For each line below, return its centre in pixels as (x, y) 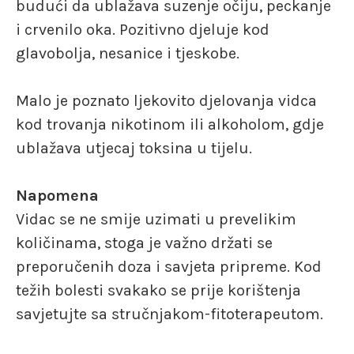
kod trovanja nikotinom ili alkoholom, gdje (170, 124)
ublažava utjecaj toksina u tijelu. (134, 148)
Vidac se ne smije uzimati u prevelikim (156, 219)
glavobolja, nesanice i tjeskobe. (128, 53)
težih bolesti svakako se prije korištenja (158, 290)
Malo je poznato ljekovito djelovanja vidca (166, 100)
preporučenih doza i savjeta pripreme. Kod (169, 266)
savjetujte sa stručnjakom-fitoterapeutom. (169, 314)
